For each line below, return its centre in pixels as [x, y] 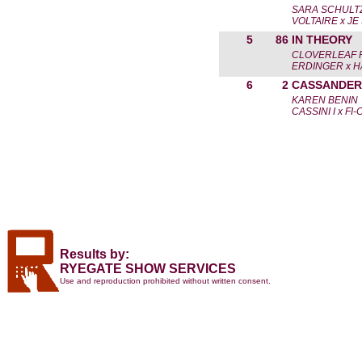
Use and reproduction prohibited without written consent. [165, 281]
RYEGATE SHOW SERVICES [148, 269]
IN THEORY [322, 40]
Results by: [95, 254]
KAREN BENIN [325, 100]
